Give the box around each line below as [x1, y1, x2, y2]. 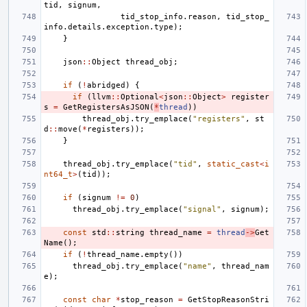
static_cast [207, 159, 260, 169]
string [116, 228, 145, 237]
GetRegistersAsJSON [63, 102, 149, 112]
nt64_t [44, 169, 73, 179]
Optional [121, 92, 159, 101]
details [68, 22, 101, 32]
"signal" [183, 204, 221, 214]
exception [106, 22, 149, 32]
